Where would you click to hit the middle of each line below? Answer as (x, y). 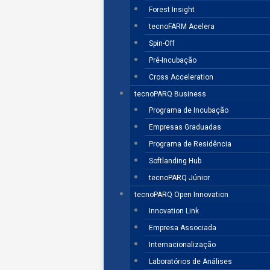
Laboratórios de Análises (191, 262)
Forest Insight (172, 10)
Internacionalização (183, 245)
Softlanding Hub (175, 161)
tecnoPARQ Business (171, 94)
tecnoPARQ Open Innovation (182, 195)
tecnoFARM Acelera (182, 27)
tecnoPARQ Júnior (180, 178)
